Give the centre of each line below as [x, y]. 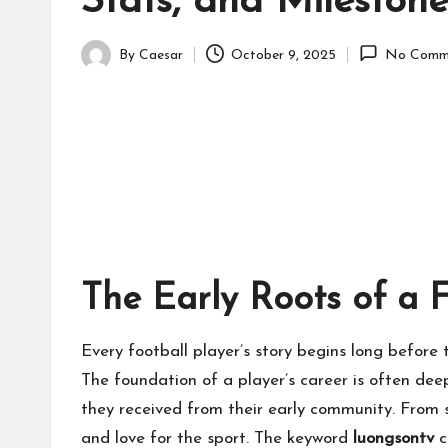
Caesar [161, 55]
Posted [102, 66]
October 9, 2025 [284, 55]
